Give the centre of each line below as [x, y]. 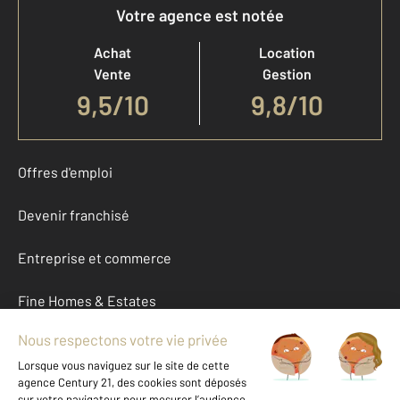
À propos [46, 344]
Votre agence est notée [200, 16]
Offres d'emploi [65, 172]
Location [287, 53]
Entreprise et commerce [95, 258]
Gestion [287, 74]
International [58, 387]
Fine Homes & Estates [87, 301]
